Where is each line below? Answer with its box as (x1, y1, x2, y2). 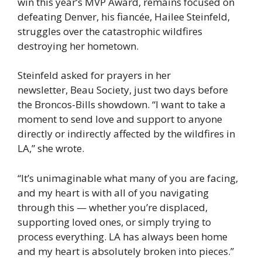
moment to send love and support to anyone (18, 112, 222, 126)
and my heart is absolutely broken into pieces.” (18, 244, 234, 258)
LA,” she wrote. (18, 142, 84, 156)
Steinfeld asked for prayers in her (18, 68, 171, 82)
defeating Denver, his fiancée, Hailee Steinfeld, (18, 9, 230, 23)
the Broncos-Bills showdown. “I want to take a (18, 98, 226, 112)
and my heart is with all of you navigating (18, 185, 209, 199)
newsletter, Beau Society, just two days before (18, 83, 228, 97)
